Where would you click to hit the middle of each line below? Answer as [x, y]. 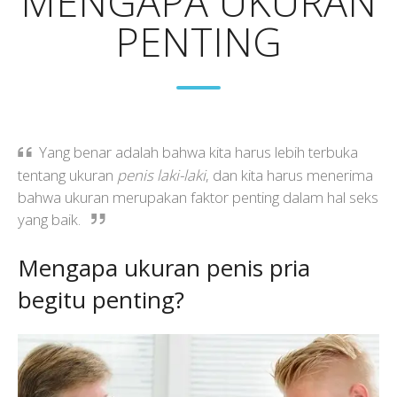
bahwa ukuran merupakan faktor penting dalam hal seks [198, 198]
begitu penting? [101, 300]
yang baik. [51, 220]
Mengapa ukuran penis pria [164, 268]
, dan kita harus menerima [289, 175]
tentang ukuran [67, 175]
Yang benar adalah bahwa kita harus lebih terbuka [199, 152]
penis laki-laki [161, 175]
